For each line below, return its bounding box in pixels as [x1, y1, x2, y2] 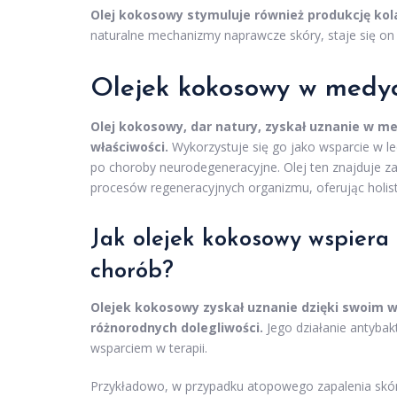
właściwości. [90, 138, 168, 155]
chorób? [90, 260, 174, 284]
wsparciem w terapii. [90, 339, 207, 356]
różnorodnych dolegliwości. [90, 319, 263, 336]
